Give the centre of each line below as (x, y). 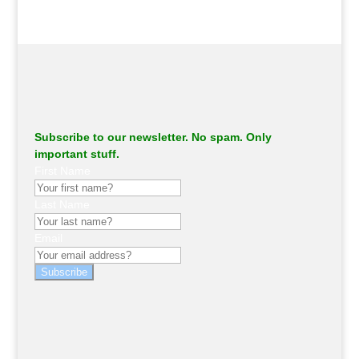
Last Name (62, 205)
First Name (62, 171)
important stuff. (77, 154)
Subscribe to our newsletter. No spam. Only (153, 137)
